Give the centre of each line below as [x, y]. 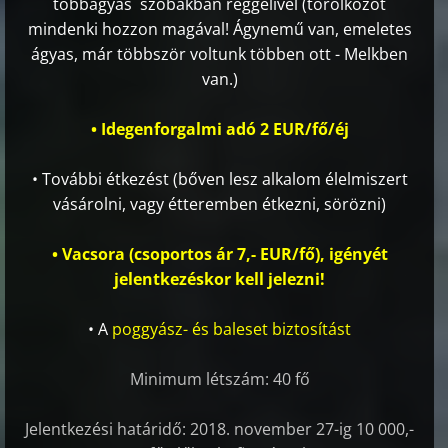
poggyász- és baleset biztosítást [232, 329]
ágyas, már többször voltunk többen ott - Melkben [220, 54]
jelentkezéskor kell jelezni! [220, 279]
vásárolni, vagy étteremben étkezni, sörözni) [220, 204]
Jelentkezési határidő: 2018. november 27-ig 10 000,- [220, 429]
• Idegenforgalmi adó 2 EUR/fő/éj [219, 129]
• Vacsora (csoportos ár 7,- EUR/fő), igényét [219, 254]
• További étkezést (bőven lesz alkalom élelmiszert [219, 179]
